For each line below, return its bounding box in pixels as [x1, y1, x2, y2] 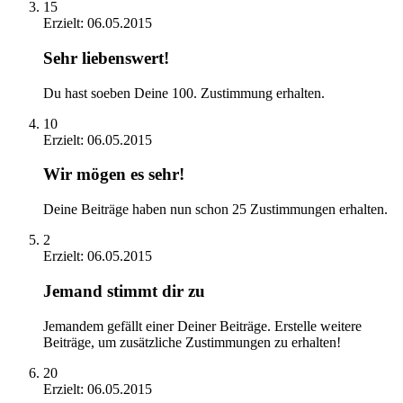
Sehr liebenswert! [43, 49, 169, 67]
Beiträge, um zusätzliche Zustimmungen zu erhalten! [43, 334, 341, 350]
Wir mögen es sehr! [43, 165, 184, 184]
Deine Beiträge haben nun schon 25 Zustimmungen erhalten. [43, 201, 388, 218]
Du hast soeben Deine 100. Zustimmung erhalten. [43, 85, 325, 101]
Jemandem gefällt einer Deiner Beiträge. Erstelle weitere [43, 318, 362, 334]
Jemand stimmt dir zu [43, 281, 205, 300]
